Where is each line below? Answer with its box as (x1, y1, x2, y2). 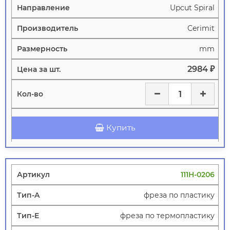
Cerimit (187, 24, 215, 33)
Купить (106, 123, 136, 133)
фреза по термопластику (120, 211, 215, 221)
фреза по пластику (144, 190, 215, 200)
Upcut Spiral (170, 3, 215, 13)
